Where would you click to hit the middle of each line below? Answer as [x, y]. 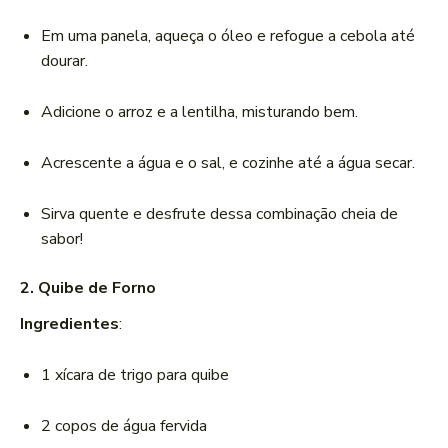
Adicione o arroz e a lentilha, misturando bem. [199, 112]
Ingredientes [69, 324]
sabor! [62, 239]
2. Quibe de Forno [88, 288]
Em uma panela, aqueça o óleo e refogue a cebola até [228, 36]
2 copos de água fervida [124, 426]
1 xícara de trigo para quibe [135, 375]
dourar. [64, 61]
